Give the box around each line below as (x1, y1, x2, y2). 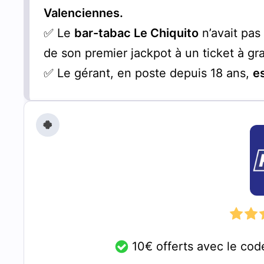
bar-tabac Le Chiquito (74, 25, 199, 40)
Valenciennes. (44, 5, 124, 20)
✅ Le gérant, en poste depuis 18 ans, (44, 65, 253, 80)
